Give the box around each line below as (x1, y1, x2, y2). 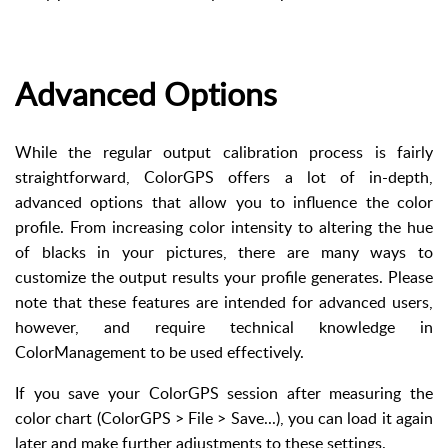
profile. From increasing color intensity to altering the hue (15, 216, 433, 239)
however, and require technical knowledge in (15, 316, 433, 339)
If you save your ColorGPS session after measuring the (15, 382, 433, 405)
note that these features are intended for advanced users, (15, 291, 433, 314)
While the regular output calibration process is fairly (15, 141, 433, 164)
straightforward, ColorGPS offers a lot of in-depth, (15, 166, 433, 189)
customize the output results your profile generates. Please (15, 266, 433, 289)
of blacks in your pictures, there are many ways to (15, 241, 433, 264)
